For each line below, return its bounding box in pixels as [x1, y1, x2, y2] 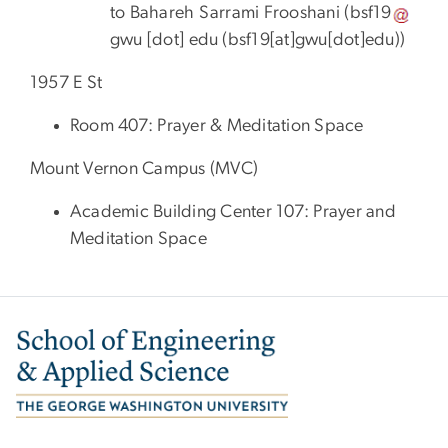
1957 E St [30, 73, 103, 92]
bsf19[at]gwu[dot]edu [227, 30, 395, 49]
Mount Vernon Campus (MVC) [30, 159, 263, 178]
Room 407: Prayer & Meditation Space [70, 116, 364, 135]
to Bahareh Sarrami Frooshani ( [110, 3, 350, 22]
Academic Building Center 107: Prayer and [70, 202, 396, 221]
